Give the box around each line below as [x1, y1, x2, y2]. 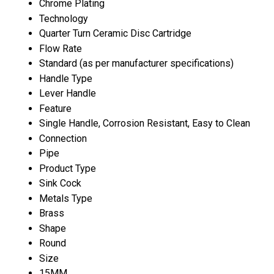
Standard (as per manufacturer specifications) [39, 57, 234, 69]
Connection [39, 132, 87, 144]
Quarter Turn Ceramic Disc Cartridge [39, 27, 191, 39]
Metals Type [39, 192, 92, 204]
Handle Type [39, 72, 92, 84]
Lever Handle [39, 87, 96, 99]
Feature [39, 102, 72, 114]
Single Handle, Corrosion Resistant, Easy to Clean [39, 117, 250, 129]
